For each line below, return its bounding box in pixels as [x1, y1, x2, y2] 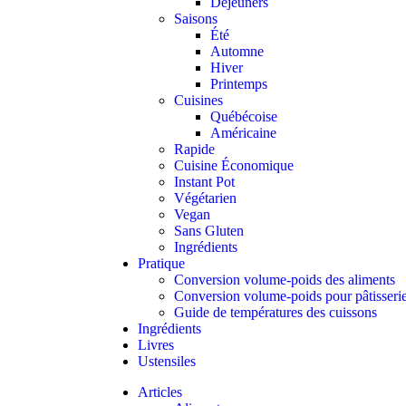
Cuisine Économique [174, 158, 294, 173]
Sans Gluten [174, 223, 244, 238]
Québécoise [210, 109, 277, 124]
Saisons [174, 11, 217, 26]
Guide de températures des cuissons [174, 304, 377, 320]
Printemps [210, 76, 267, 92]
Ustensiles [138, 353, 196, 369]
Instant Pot [174, 174, 235, 189]
